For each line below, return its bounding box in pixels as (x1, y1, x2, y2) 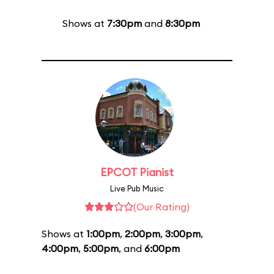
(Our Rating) (133, 201, 190, 213)
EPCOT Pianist (100, 165, 174, 179)
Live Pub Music (110, 183, 164, 193)
